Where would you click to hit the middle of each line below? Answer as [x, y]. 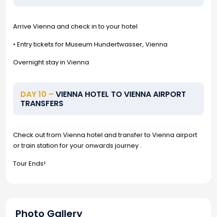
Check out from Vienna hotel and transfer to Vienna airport [105, 135]
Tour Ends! [29, 163]
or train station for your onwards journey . [77, 146]
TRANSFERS [42, 103]
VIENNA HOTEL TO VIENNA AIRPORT [120, 94]
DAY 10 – [37, 94]
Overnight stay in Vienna [51, 62]
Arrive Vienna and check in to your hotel [75, 26]
